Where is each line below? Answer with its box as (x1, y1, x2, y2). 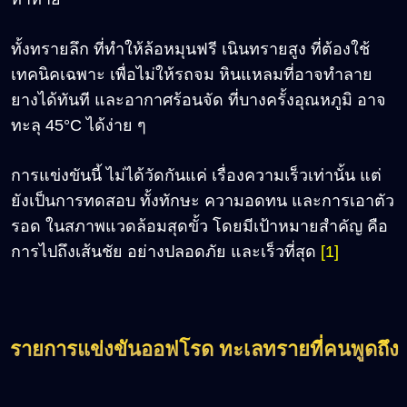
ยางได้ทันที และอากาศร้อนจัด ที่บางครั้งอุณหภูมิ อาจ (11, 90, 386, 109)
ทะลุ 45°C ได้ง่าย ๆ (11, 115, 146, 134)
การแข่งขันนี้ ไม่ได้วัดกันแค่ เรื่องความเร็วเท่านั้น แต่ (11, 165, 382, 184)
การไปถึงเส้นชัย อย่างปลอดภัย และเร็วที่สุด (11, 242, 321, 261)
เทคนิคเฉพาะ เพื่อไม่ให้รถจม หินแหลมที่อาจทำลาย (11, 65, 372, 84)
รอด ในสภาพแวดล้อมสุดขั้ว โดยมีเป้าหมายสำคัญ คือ (11, 216, 388, 235)
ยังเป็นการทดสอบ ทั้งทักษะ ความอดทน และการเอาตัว (11, 191, 394, 210)
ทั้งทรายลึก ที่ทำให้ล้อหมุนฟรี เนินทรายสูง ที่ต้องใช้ (11, 39, 370, 58)
